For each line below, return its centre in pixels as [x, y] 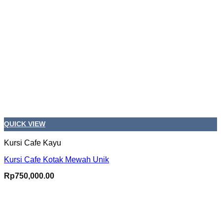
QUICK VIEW [25, 124]
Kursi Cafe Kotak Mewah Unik [56, 159]
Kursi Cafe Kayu [33, 143]
